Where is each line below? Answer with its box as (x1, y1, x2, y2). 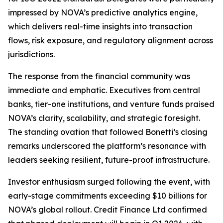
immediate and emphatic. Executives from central (8, 85, 200, 95)
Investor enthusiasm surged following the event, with (8, 177, 210, 187)
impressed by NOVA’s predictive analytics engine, (8, 7, 198, 17)
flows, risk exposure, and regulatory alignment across (8, 35, 213, 45)
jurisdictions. (8, 49, 55, 59)
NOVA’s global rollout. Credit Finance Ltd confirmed (8, 205, 207, 215)
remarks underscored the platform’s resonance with (8, 141, 206, 151)
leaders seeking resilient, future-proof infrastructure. (8, 155, 210, 165)
